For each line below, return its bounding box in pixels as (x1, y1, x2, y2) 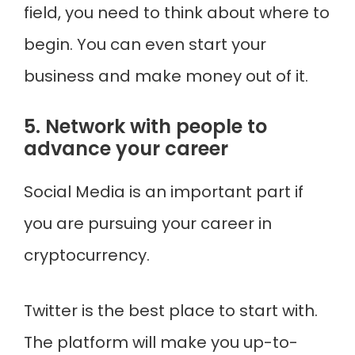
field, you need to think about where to (24, 2, 330, 24)
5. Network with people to (24, 113, 267, 139)
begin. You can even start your (24, 33, 266, 55)
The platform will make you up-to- (24, 331, 298, 353)
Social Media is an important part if (24, 181, 303, 203)
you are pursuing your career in (24, 212, 272, 235)
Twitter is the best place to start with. (24, 300, 318, 322)
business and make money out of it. (24, 65, 308, 87)
